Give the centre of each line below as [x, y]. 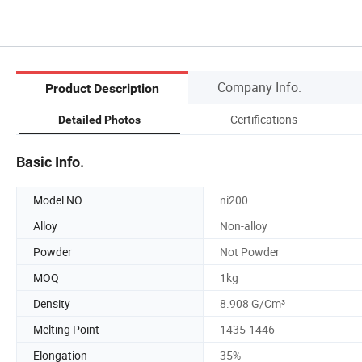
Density [52, 303]
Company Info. [259, 87]
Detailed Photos [99, 119]
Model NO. [59, 200]
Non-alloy [244, 225]
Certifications [263, 119]
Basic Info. [50, 162]
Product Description [102, 89]
